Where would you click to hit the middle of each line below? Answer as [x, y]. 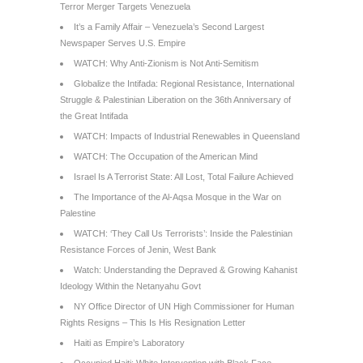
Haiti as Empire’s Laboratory [129, 343]
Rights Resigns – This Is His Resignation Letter [153, 322]
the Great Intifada [94, 116]
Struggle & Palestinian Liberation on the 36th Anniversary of [175, 100]
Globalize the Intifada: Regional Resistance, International [184, 83]
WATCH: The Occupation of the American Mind [166, 156]
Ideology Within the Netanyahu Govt [130, 286]
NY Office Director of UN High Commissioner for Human [184, 306]
